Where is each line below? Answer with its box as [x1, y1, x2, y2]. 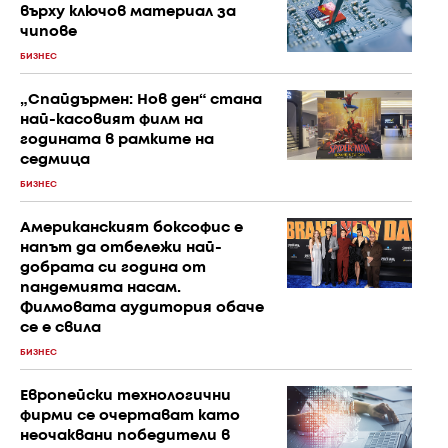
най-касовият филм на [20, 113, 203, 127]
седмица [20, 153, 90, 167]
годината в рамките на [20, 133, 214, 147]
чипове [20, 25, 77, 39]
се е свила [20, 321, 101, 335]
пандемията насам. [20, 281, 181, 295]
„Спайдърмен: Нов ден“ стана [20, 93, 262, 107]
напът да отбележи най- [20, 241, 222, 255]
